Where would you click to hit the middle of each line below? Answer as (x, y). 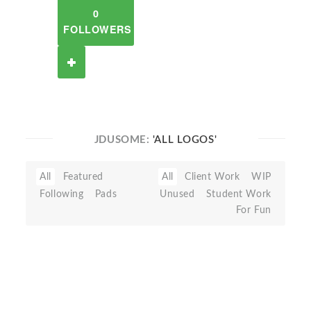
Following (62, 194)
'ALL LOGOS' (185, 140)
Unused (177, 194)
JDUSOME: (123, 140)
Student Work (238, 194)
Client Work (212, 177)
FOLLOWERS (98, 29)
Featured (83, 177)
